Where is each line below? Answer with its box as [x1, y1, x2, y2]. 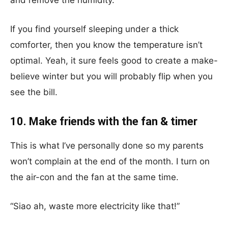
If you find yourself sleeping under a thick [10, 24, 179, 34]
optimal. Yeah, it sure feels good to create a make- [10, 55, 218, 66]
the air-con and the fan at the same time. [10, 172, 179, 182]
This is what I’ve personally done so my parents [10, 140, 204, 151]
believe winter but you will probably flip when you [10, 71, 213, 81]
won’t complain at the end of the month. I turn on [10, 156, 210, 166]
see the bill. [10, 87, 58, 97]
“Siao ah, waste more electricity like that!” [10, 201, 180, 211]
